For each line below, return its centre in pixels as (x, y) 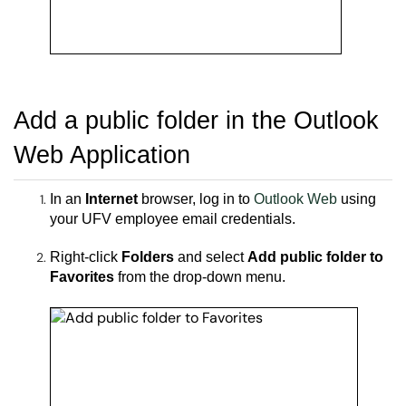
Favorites (82, 276)
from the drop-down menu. (200, 276)
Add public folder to (315, 256)
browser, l (172, 198)
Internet (113, 198)
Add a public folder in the (154, 120)
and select (211, 256)
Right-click (86, 256)
